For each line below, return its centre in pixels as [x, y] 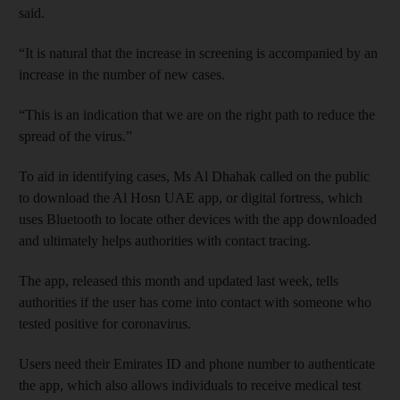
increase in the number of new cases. [122, 75]
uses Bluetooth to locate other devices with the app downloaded [198, 219]
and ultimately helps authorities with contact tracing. [165, 241]
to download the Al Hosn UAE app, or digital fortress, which [191, 198]
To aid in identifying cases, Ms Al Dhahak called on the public [194, 176]
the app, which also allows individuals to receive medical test [190, 385]
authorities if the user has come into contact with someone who [195, 302]
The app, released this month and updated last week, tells [179, 281]
